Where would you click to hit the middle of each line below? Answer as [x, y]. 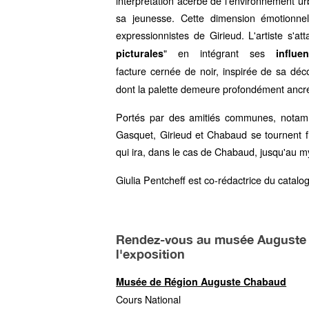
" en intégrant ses [220, 53]
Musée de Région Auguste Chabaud [201, 281]
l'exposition [151, 254]
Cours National [150, 299]
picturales [140, 53]
